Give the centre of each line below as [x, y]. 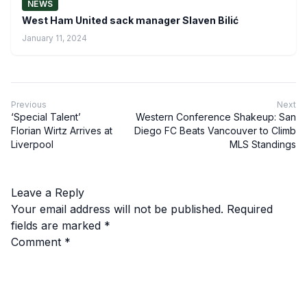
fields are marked [58, 225]
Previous [29, 104]
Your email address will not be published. [117, 209]
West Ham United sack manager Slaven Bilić [130, 20]
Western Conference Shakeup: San [216, 116]
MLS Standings [263, 144]
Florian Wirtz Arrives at [62, 130]
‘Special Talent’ [46, 116]
